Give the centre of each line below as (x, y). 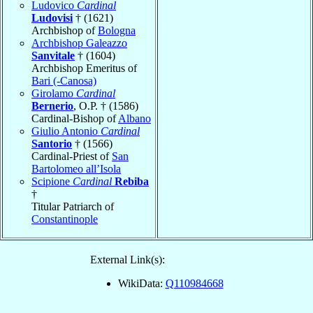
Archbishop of (65, 30)
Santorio (52, 143)
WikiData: (141, 283)
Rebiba (132, 181)
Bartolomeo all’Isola (76, 168)
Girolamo (54, 93)
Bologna (117, 30)
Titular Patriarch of (73, 206)
